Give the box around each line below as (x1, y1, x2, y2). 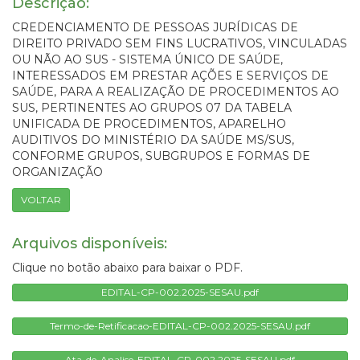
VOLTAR (21, 193, 61, 206)
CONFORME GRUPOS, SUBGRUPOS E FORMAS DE (12, 148, 310, 163)
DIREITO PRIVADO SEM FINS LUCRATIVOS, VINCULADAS (12, 35, 347, 51)
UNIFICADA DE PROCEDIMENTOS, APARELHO (12, 116, 286, 131)
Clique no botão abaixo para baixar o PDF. (12, 260, 243, 275)
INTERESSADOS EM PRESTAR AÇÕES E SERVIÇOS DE (12, 67, 329, 83)
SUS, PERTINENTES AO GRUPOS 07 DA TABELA (12, 100, 292, 115)
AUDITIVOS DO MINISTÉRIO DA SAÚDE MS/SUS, (12, 132, 294, 147)
